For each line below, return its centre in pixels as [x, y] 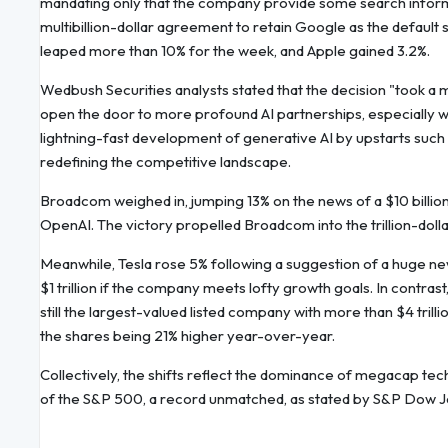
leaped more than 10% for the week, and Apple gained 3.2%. [235, 51]
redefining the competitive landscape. [165, 162]
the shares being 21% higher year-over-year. [187, 336]
